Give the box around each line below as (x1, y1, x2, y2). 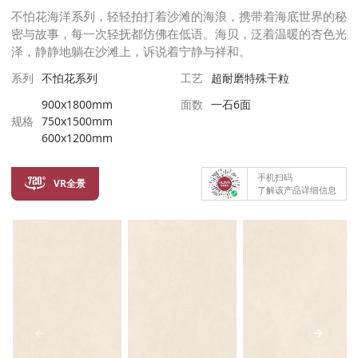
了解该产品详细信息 (257, 184, 336, 196)
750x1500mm (42, 113, 113, 129)
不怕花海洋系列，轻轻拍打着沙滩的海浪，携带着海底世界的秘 (11, 8, 347, 24)
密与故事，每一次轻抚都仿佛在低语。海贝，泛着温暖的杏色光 (11, 26, 347, 42)
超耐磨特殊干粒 (211, 70, 289, 86)
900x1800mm (42, 97, 113, 112)
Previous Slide (38, 332, 114, 348)
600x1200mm (42, 130, 113, 145)
